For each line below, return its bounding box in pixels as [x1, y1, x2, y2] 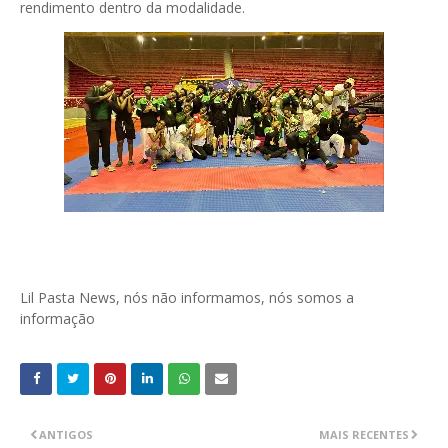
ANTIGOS [39, 427, 93, 443]
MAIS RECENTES [319, 427, 409, 443]
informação [20, 309, 99, 329]
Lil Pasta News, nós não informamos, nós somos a [20, 288, 354, 308]
